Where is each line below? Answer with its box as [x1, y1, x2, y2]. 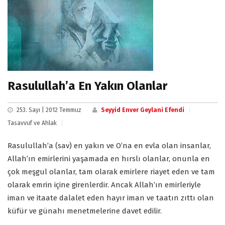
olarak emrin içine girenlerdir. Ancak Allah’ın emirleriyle [8, 180, 201, 190]
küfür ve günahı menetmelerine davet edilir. [8, 206, 162, 216]
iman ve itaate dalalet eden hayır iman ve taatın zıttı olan [8, 193, 214, 203]
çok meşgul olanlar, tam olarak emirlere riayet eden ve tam [8, 167, 215, 177]
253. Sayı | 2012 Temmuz [17, 106, 81, 114]
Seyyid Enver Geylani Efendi [101, 106, 184, 114]
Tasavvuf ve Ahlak [8, 120, 57, 127]
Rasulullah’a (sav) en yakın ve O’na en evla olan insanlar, [8, 141, 211, 151]
